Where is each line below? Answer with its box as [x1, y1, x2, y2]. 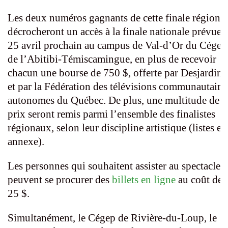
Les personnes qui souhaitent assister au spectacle [8, 160, 220, 173]
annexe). [8, 135, 44, 148]
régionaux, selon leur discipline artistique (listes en [8, 122, 227, 134]
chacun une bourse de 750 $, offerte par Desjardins [8, 67, 226, 79]
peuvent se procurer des [8, 174, 112, 186]
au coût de [176, 174, 222, 186]
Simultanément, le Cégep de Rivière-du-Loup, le [8, 212, 217, 224]
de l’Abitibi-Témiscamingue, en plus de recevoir [8, 53, 216, 66]
